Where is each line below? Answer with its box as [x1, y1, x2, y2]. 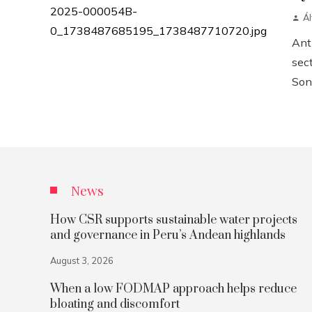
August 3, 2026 [50, 255, 114, 266]
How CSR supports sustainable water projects [50, 212, 297, 228]
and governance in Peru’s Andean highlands [50, 228, 286, 243]
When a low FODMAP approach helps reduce [50, 281, 297, 297]
